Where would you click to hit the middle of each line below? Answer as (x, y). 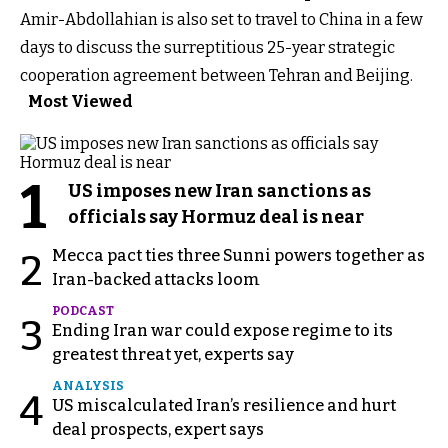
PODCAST (83, 310)
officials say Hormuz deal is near (216, 216)
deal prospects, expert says (158, 429)
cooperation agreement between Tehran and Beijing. (216, 75)
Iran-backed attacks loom (156, 279)
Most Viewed (80, 101)
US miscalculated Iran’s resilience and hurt (224, 405)
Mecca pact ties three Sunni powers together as (238, 255)
